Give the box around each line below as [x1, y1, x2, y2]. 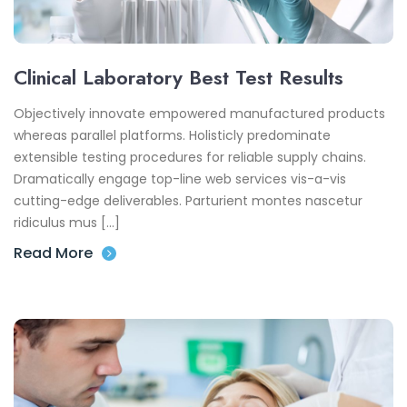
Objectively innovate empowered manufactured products [14, 104, 385, 123]
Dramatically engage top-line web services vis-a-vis [14, 169, 346, 188]
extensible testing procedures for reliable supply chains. [14, 147, 366, 166]
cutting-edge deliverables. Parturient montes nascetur [14, 191, 362, 210]
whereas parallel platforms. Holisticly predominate [14, 125, 331, 144]
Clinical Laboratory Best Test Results [14, 62, 343, 92]
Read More [14, 242, 93, 263]
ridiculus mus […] [14, 213, 120, 232]
